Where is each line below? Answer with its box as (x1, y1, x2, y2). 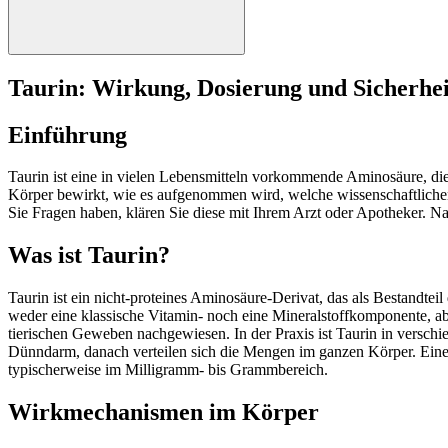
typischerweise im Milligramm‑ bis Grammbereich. (8, 361, 328, 379)
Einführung (8, 121, 127, 148)
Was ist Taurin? (8, 242, 170, 269)
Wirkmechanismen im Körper (8, 399, 319, 426)
